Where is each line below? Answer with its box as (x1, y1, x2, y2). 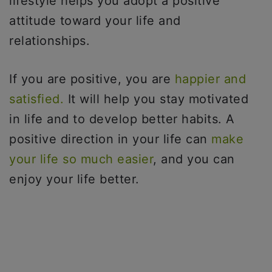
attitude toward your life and (9, 13, 181, 28)
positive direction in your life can (9, 131, 211, 146)
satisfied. (9, 91, 64, 106)
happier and (174, 71, 246, 86)
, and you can (153, 151, 235, 166)
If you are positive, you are (9, 71, 175, 86)
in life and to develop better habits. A (9, 111, 235, 126)
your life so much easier (9, 151, 153, 166)
